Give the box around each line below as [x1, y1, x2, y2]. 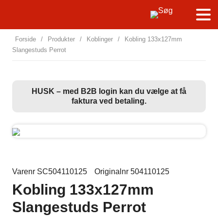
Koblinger [87, 36, 113, 43]
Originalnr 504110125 [94, 167, 169, 176]
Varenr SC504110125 [12, 167, 87, 176]
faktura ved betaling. [72, 97, 146, 105]
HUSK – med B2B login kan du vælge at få [32, 87, 186, 95]
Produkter [48, 36, 75, 43]
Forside [15, 36, 36, 43]
